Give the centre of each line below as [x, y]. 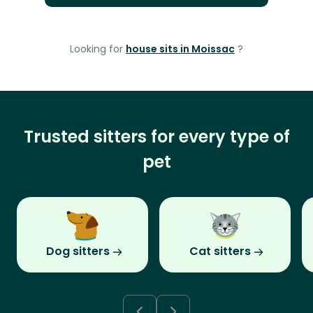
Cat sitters [220, 252]
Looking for [98, 49]
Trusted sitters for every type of [156, 137]
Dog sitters [78, 252]
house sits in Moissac [180, 49]
